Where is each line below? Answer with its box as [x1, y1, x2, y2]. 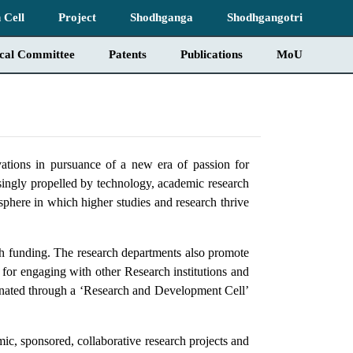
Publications [180, 48, 243, 61]
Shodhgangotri [227, 11, 303, 24]
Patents [109, 48, 147, 61]
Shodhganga [130, 11, 193, 24]
